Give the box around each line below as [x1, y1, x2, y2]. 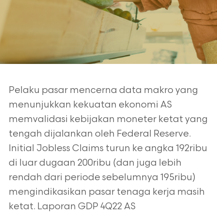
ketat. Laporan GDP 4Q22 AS [8, 201, 136, 212]
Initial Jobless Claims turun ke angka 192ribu [8, 143, 207, 154]
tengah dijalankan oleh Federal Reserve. [8, 128, 191, 139]
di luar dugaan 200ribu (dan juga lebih [8, 157, 182, 169]
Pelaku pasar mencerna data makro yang [8, 85, 198, 96]
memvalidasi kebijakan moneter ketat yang [8, 114, 208, 125]
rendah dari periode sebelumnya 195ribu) [8, 172, 196, 183]
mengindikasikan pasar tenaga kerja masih [8, 186, 205, 198]
